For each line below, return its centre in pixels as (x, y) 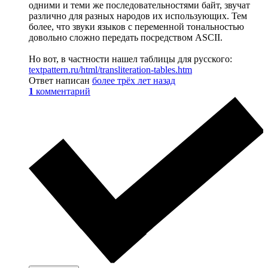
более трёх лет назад (134, 80)
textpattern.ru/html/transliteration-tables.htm (110, 69)
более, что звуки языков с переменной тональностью (136, 26)
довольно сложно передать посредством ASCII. (126, 37)
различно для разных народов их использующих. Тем (138, 16)
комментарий (63, 91)
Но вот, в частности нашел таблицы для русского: (130, 59)
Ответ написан (60, 80)
